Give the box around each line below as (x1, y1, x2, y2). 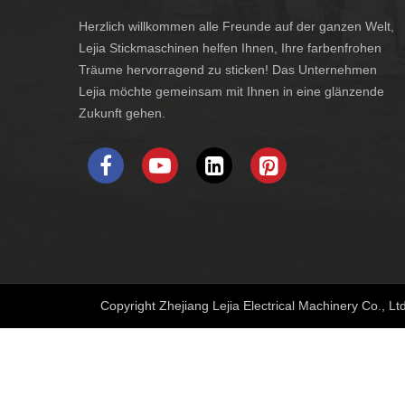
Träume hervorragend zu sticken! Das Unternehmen (79, 62, 377, 78)
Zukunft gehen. (79, 106, 165, 121)
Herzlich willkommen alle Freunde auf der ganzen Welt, (79, 19, 394, 34)
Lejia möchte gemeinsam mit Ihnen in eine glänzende (79, 84, 384, 99)
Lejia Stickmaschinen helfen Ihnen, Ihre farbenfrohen (79, 41, 381, 56)
